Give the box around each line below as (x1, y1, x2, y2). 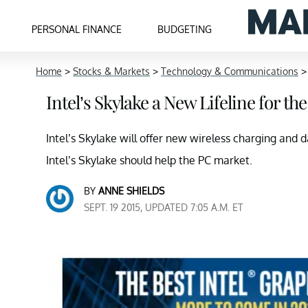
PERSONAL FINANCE (32, 23, 122, 35)
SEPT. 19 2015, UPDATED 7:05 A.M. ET (84, 201, 243, 213)
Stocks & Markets (73, 65, 150, 77)
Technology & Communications (161, 65, 298, 77)
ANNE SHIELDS (98, 185, 164, 197)
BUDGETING (157, 23, 212, 35)
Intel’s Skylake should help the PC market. (46, 153, 252, 167)
